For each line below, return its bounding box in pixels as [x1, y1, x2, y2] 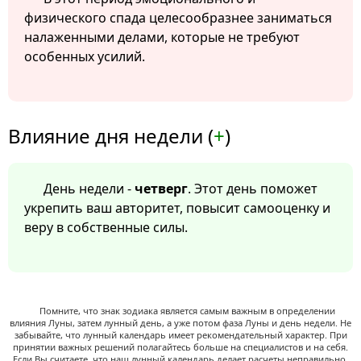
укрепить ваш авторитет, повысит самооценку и [24, 199, 330, 218]
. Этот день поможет [188, 180, 317, 198]
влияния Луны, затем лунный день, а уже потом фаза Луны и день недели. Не [10, 317, 351, 330]
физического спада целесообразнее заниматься [24, 9, 332, 27]
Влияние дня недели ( [8, 122, 214, 150]
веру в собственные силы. [24, 218, 188, 237]
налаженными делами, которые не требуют [24, 28, 300, 47]
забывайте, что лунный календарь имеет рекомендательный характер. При [14, 329, 347, 342]
